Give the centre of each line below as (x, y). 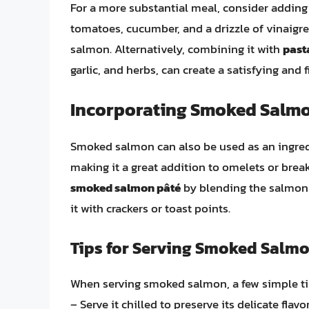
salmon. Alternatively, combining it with (177, 49)
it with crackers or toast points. (150, 209)
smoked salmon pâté (126, 188)
